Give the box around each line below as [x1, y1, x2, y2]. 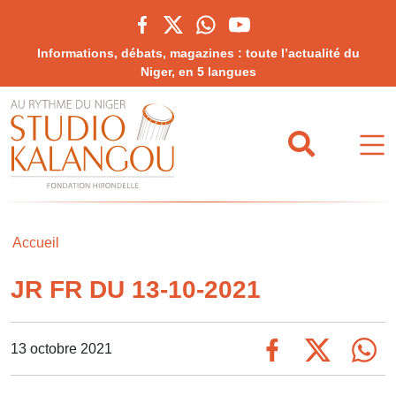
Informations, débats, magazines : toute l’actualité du [36, 46, 360, 60]
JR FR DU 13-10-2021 [11, 276, 261, 303]
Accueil [12, 235, 59, 250]
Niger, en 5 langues [140, 65, 256, 79]
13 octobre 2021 [11, 340, 112, 356]
